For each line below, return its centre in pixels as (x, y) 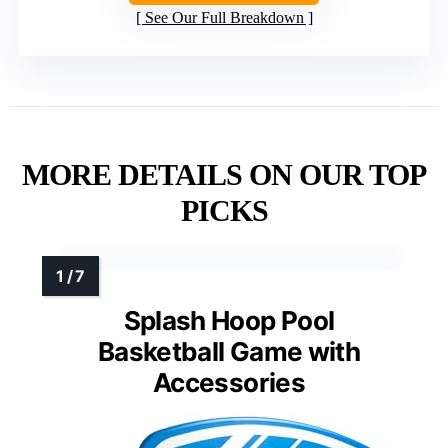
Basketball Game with (228, 351)
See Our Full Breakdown (224, 17)
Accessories (229, 382)
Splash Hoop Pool (229, 320)
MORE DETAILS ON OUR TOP (224, 174)
